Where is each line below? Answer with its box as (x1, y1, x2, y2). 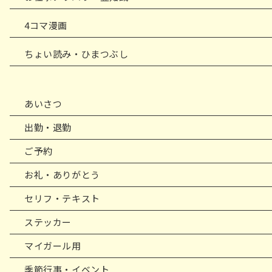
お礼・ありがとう (24, 168, 100, 182)
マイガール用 (24, 239, 81, 253)
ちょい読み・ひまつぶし (24, 47, 129, 61)
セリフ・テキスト (24, 192, 100, 205)
